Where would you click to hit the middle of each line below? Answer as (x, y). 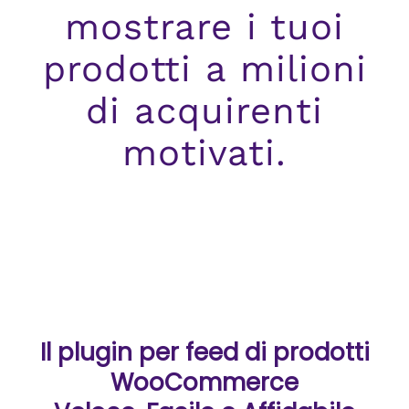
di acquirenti (204, 111)
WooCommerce (204, 383)
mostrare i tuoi (204, 27)
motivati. (204, 153)
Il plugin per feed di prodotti (204, 352)
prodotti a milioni (204, 69)
